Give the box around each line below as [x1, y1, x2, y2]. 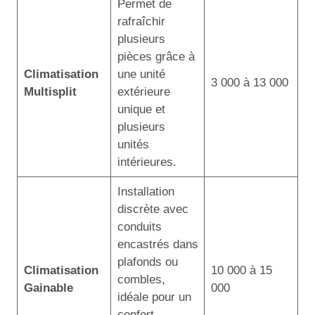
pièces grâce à [117, 49, 195, 63]
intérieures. [117, 155, 176, 169]
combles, [117, 272, 165, 286]
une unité [117, 67, 165, 81]
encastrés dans [117, 237, 198, 251]
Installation [117, 184, 174, 198]
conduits [117, 219, 162, 233]
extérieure [117, 84, 170, 98]
